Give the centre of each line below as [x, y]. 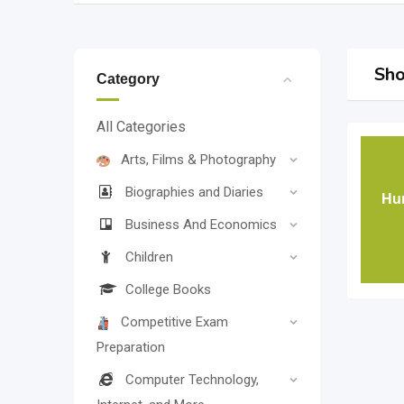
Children [149, 257]
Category [128, 79]
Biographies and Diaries [194, 192]
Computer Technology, [192, 380]
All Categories [141, 127]
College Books [168, 289]
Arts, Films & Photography [198, 160]
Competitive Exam [174, 322]
